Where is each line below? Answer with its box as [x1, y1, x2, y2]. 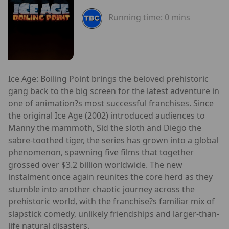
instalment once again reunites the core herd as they [8, 171, 213, 182]
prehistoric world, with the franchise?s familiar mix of [8, 195, 215, 207]
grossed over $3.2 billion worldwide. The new [8, 158, 182, 170]
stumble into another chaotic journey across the [8, 183, 195, 195]
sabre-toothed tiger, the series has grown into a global [8, 134, 218, 146]
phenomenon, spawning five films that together [8, 146, 194, 158]
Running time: [108, 12, 165, 24]
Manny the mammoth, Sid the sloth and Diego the [8, 122, 201, 133]
